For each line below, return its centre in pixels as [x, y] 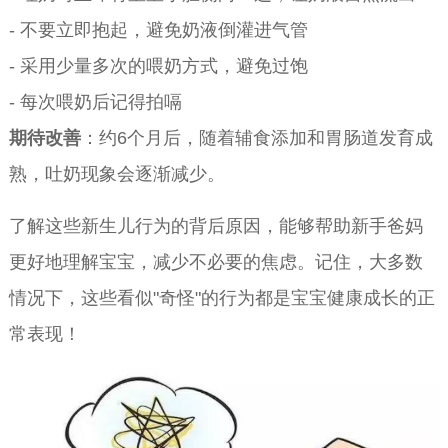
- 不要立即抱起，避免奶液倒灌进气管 [158, 29]
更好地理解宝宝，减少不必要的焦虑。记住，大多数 [215, 261]
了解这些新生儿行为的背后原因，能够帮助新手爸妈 [215, 225]
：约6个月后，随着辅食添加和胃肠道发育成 [256, 137]
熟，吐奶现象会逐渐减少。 [116, 173]
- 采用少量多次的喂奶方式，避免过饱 [158, 65]
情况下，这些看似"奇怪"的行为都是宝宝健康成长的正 [221, 297]
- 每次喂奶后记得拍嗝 [95, 101]
